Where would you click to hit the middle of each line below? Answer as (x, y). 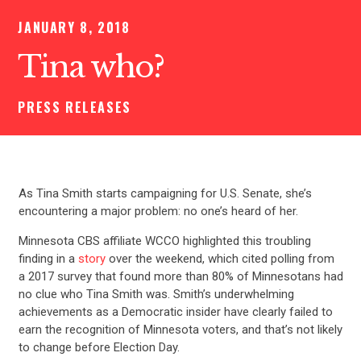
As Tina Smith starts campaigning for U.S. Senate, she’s (165, 193)
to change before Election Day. (99, 347)
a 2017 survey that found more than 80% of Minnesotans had (180, 276)
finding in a (48, 258)
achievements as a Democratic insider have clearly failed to (175, 311)
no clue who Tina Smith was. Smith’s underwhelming (156, 294)
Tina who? (91, 67)
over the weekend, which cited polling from (221, 258)
